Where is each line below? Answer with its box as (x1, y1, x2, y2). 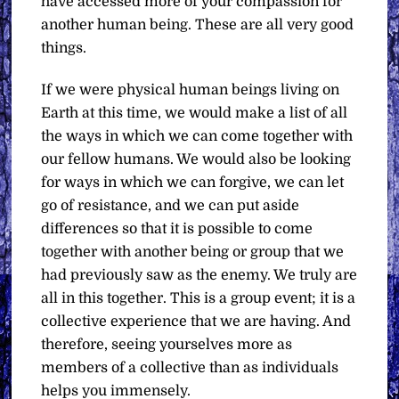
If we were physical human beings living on (41, 82, 340, 99)
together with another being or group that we (41, 244, 345, 261)
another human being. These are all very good (41, 17, 354, 34)
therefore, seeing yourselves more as (41, 337, 293, 354)
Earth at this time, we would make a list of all (41, 105, 348, 122)
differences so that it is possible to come (41, 221, 313, 238)
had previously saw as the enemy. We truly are (41, 267, 358, 284)
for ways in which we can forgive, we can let (41, 175, 345, 191)
